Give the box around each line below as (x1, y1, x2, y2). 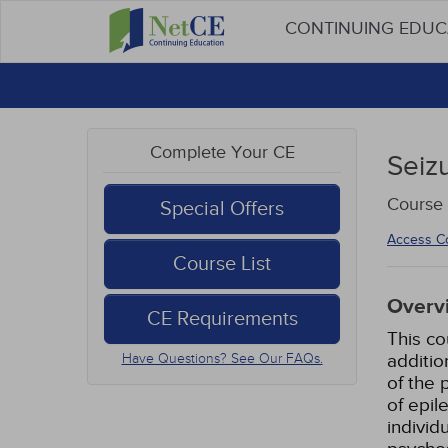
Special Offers (160, 197, 284, 221)
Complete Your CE (149, 142, 295, 163)
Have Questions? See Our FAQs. (121, 350, 323, 367)
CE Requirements (146, 307, 298, 331)
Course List (173, 252, 271, 276)
